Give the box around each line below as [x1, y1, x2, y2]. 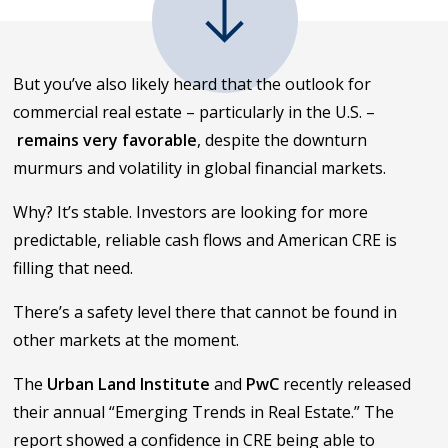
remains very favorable [17, 128, 198, 151]
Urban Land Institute [47, 372, 211, 395]
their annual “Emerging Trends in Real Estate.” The [13, 400, 395, 423]
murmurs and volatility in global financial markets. [13, 156, 387, 179]
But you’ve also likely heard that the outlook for [13, 72, 372, 95]
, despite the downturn [197, 128, 368, 151]
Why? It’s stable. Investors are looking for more [13, 200, 369, 223]
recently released [279, 372, 412, 395]
